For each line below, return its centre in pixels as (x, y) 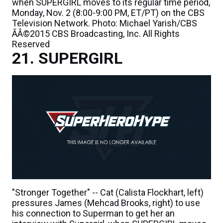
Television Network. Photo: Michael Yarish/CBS (105, 23)
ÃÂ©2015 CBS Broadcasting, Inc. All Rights (96, 34)
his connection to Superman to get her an (93, 214)
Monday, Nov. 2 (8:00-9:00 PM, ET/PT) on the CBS (108, 13)
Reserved (31, 44)
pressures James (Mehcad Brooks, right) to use (106, 203)
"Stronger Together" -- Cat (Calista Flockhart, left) (108, 193)
